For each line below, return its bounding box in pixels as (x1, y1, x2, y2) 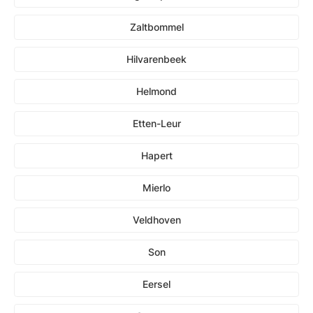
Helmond (136, 85, 177, 97)
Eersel (143, 277, 170, 290)
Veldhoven (132, 213, 181, 226)
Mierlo (143, 181, 170, 194)
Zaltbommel (129, 20, 184, 33)
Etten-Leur (132, 117, 181, 129)
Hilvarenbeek (126, 52, 187, 65)
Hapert (140, 149, 173, 161)
